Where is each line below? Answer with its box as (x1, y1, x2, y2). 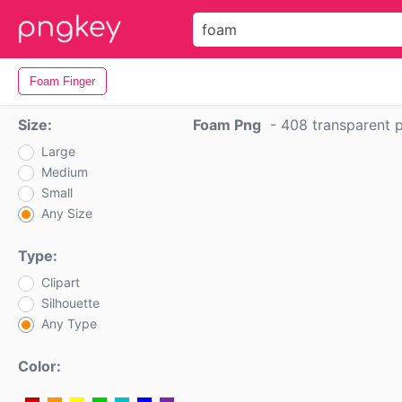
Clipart (41, 275, 80, 290)
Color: (18, 357, 61, 375)
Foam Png (193, 116, 261, 134)
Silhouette (41, 295, 100, 310)
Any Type (41, 316, 97, 331)
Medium (41, 164, 88, 179)
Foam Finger (30, 74, 95, 88)
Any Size (41, 205, 92, 221)
